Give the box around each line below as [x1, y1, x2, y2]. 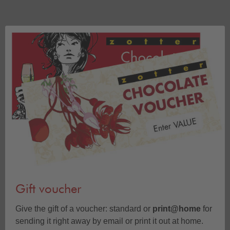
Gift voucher [15, 183, 81, 196]
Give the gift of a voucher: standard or [15, 204, 150, 214]
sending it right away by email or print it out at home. [15, 217, 205, 226]
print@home [150, 204, 201, 214]
